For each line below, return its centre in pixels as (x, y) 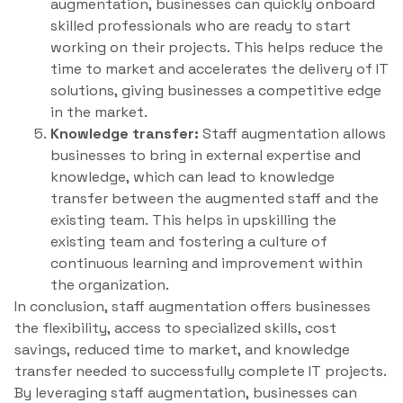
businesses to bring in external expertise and (206, 156)
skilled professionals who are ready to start (201, 26)
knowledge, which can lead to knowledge (193, 177)
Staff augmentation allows (292, 134)
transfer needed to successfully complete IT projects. (201, 372)
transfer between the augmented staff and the (215, 199)
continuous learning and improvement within (206, 264)
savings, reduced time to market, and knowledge (182, 350)
